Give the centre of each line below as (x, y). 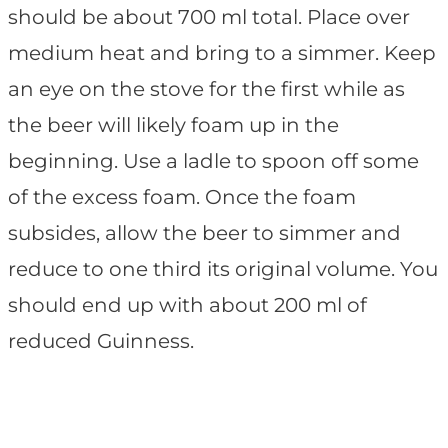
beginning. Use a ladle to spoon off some (213, 161)
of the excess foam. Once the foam (182, 197)
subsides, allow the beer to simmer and (204, 233)
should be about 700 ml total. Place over (209, 17)
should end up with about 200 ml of (187, 305)
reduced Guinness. (101, 341)
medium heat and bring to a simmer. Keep (222, 53)
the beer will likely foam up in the (173, 125)
